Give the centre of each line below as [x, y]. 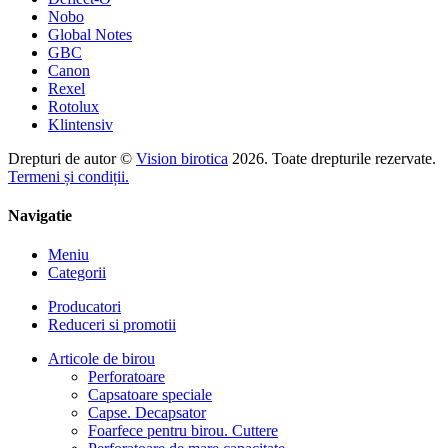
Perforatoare [126, 377]
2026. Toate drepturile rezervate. [332, 158]
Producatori [84, 307]
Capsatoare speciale [150, 395]
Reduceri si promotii [112, 325]
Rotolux [73, 106]
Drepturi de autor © [72, 158]
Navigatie [40, 216]
